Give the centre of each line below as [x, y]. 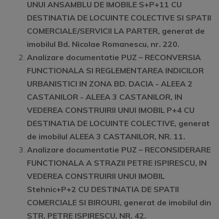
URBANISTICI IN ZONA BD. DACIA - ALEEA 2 [110, 84]
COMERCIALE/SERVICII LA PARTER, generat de [116, 31]
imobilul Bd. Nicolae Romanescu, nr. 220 [102, 44]
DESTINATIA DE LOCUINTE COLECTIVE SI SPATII [119, 18]
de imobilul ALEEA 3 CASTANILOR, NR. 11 [105, 136]
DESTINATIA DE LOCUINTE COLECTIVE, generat [118, 123]
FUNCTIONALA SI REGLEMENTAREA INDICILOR [115, 70]
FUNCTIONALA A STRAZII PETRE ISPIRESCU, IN [117, 163]
